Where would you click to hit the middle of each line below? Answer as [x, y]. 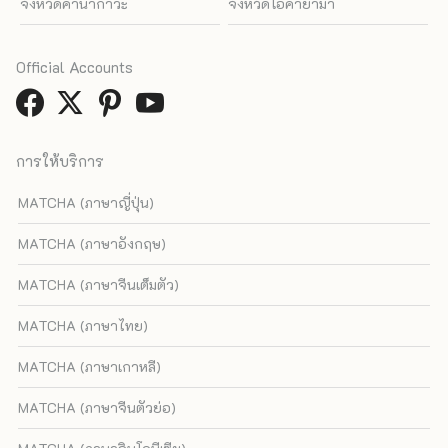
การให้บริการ [60, 161]
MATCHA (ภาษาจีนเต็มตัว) [99, 285]
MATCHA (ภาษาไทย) [83, 326]
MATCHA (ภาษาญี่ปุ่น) [86, 203]
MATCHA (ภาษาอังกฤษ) [92, 244]
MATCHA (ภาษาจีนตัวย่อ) [97, 408]
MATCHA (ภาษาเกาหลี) [90, 367]
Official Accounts [74, 67]
